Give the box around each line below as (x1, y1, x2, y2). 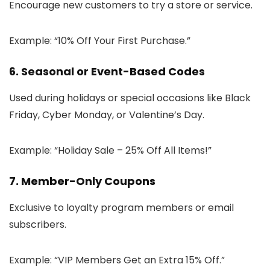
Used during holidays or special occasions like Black (9, 90, 251, 105)
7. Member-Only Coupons (9, 173, 155, 189)
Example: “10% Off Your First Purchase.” (9, 33, 190, 48)
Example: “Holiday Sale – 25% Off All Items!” (9, 143, 212, 157)
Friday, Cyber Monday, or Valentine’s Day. (9, 107, 204, 122)
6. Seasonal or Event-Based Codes (9, 63, 205, 79)
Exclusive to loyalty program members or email (9, 200, 234, 215)
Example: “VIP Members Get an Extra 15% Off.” (9, 253, 225, 267)
